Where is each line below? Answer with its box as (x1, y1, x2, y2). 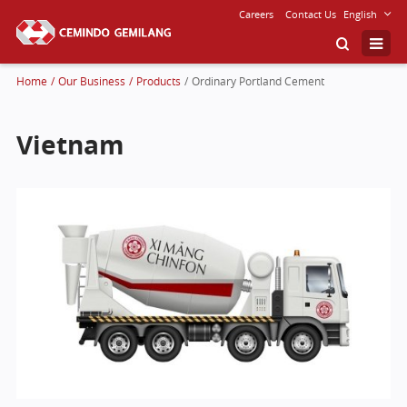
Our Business (57, 74, 125, 89)
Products (135, 74, 181, 89)
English (343, 7, 378, 21)
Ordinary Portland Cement (191, 74, 324, 89)
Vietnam (15, 127, 124, 164)
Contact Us (285, 7, 337, 21)
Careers (239, 7, 274, 21)
